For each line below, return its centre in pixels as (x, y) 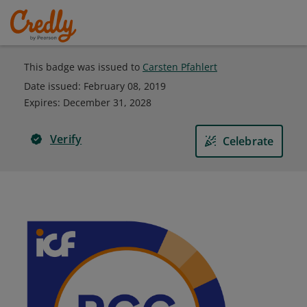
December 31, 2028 (107, 102)
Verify (66, 139)
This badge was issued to (83, 67)
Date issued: (54, 86)
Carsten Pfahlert (180, 67)
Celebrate (248, 141)
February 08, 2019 (125, 86)
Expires (41, 102)
